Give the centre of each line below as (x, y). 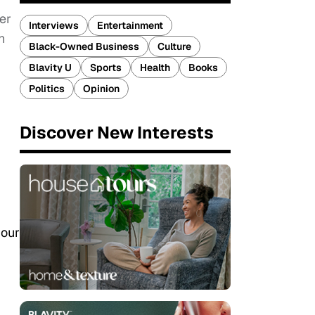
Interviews (54, 25)
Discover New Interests (117, 133)
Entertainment (130, 25)
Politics (47, 89)
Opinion (101, 89)
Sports (106, 67)
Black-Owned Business (84, 46)
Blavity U (50, 67)
